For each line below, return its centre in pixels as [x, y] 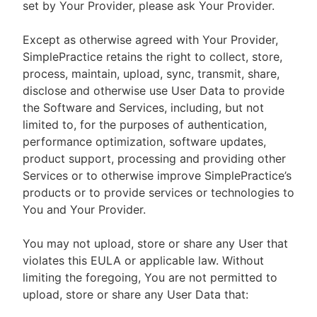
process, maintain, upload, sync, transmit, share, [151, 74]
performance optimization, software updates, [144, 142]
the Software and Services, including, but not [143, 108]
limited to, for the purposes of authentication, [145, 125]
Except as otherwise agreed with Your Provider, [150, 40]
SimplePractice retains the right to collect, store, [152, 57]
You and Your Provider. [84, 209]
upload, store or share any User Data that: [136, 294]
